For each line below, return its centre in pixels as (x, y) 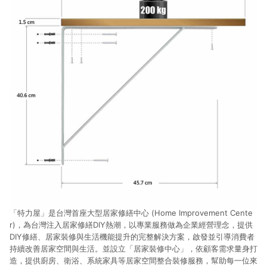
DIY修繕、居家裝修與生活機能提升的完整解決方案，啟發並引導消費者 (132, 237)
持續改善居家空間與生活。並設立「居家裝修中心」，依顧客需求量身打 (133, 249)
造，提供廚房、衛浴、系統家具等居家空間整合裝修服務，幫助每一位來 (133, 260)
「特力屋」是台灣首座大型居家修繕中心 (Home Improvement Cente (131, 213)
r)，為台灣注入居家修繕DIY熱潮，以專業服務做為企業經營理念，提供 (131, 225)
